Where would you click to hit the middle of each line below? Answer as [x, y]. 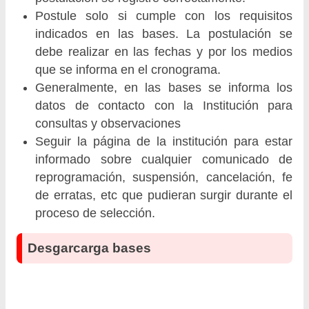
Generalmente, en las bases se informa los [164, 88]
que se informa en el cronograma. [128, 70]
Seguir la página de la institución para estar [164, 142]
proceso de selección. [96, 213]
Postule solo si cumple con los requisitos [164, 16]
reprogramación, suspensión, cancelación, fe [164, 178]
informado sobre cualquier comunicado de [164, 160]
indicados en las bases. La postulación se [164, 34]
